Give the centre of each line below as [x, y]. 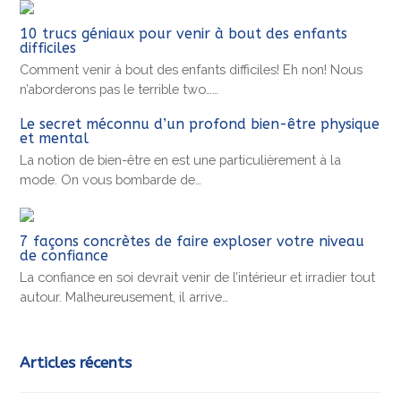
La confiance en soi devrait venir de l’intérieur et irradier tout [198, 277]
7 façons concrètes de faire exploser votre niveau [192, 242]
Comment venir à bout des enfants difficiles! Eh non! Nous [192, 70]
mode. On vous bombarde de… [111, 180]
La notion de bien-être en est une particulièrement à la [181, 160]
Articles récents [76, 363]
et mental [55, 139]
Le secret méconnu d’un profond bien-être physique [200, 124]
